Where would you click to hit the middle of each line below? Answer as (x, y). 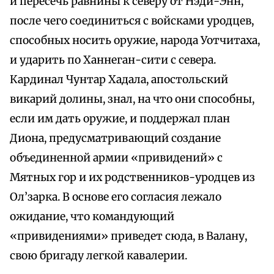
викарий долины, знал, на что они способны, (132, 99)
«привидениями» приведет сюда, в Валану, (128, 236)
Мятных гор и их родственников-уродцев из (132, 178)
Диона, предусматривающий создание (115, 139)
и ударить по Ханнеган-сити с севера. (113, 60)
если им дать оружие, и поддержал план (120, 119)
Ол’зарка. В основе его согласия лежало (116, 197)
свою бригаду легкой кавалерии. (98, 256)
